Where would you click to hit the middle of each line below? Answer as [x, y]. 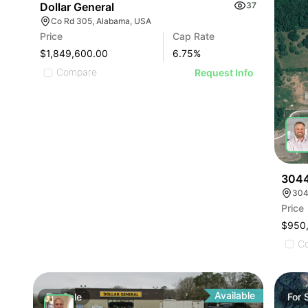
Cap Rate [194, 36]
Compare [77, 72]
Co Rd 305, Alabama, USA [101, 21]
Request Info [224, 73]
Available [235, 295]
